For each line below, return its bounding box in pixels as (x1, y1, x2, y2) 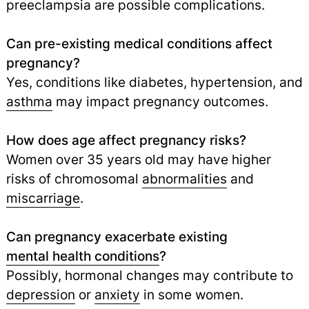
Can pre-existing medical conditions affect (6, 34, 272, 52)
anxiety (94, 286, 140, 303)
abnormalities (141, 170, 227, 187)
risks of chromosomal (6, 170, 142, 187)
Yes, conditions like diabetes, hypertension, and (6, 73, 303, 90)
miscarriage (6, 189, 80, 206)
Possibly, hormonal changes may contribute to (6, 266, 293, 283)
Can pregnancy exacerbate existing (6, 228, 228, 245)
